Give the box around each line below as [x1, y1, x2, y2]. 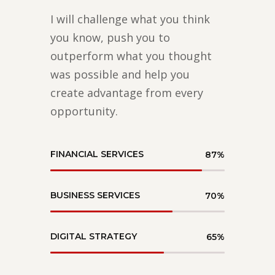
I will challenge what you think [50, 11, 211, 26]
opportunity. [50, 103, 118, 118]
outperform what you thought [50, 48, 212, 63]
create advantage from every [50, 85, 204, 100]
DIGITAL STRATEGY [50, 230, 137, 242]
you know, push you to [50, 29, 171, 45]
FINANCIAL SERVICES [50, 148, 144, 160]
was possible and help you [50, 66, 190, 82]
